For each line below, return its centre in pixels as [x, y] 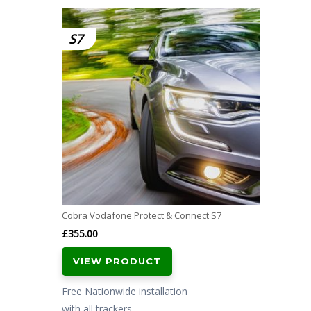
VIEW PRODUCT [117, 261]
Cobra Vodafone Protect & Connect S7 [142, 215]
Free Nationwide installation [125, 291]
